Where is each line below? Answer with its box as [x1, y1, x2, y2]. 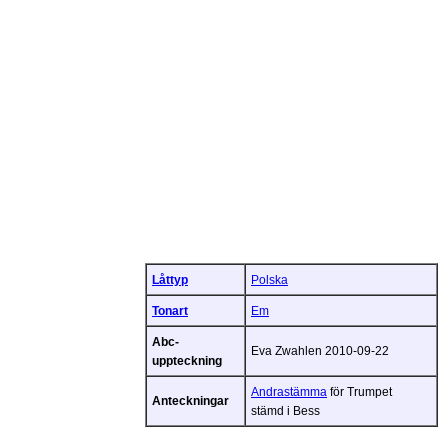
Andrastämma [251, 384, 327, 398]
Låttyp [152, 272, 188, 286]
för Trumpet [327, 384, 392, 398]
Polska [251, 272, 288, 286]
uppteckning [152, 353, 222, 367]
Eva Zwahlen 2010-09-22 [251, 343, 389, 357]
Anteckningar [152, 393, 229, 407]
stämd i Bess [251, 403, 320, 417]
